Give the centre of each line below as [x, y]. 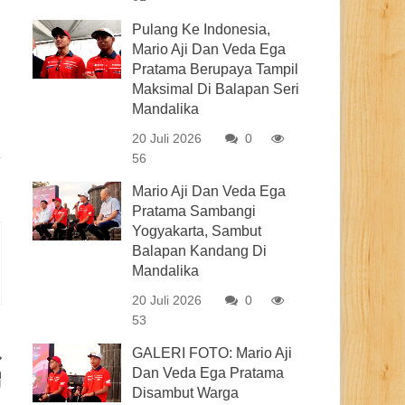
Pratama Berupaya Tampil [216, 69]
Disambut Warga [186, 393]
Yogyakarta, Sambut [197, 231]
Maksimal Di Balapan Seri [216, 89]
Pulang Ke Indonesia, [202, 29]
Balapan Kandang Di [200, 251]
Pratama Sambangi [194, 211]
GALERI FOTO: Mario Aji [212, 353]
